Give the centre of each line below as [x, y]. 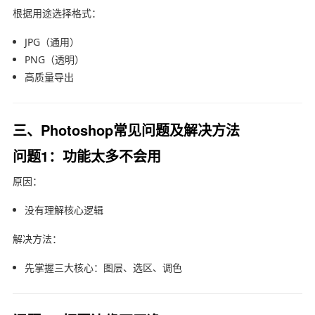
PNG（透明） [54, 59]
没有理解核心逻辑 [64, 210]
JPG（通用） [52, 41]
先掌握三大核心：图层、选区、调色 [103, 267]
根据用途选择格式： [57, 13]
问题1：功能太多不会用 [86, 155]
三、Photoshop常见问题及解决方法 [126, 129]
